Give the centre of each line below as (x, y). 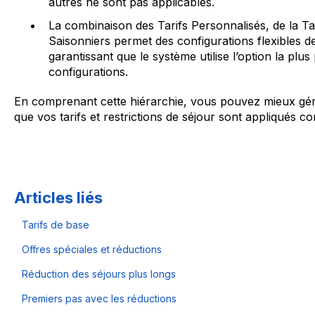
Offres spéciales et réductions (91, 250)
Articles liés (58, 198)
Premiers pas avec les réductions (99, 299)
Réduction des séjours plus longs (98, 274)
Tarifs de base (55, 225)
